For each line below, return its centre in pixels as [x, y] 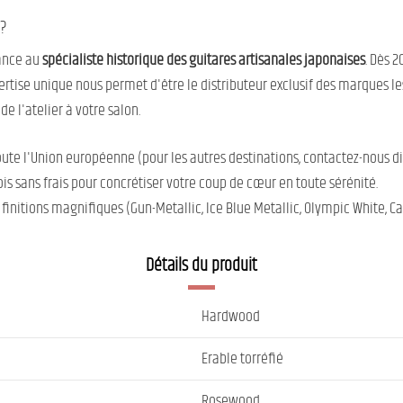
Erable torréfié [242, 358]
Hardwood [231, 316]
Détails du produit [201, 265]
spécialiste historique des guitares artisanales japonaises [204, 60]
